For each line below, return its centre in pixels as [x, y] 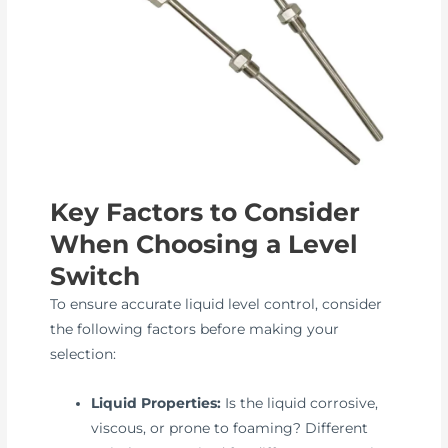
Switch [95, 275]
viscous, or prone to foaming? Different [230, 427]
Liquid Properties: [156, 402]
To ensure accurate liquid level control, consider [216, 303]
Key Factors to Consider [205, 211]
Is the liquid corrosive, [300, 402]
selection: [83, 353]
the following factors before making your [195, 328]
